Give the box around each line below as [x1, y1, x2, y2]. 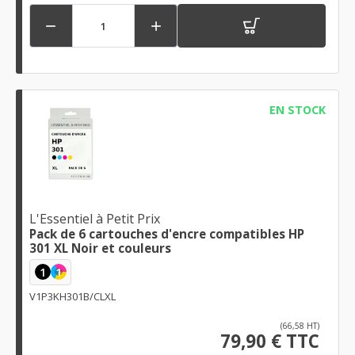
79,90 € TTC [220, 328, 319, 353]
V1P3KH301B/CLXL [29, 288, 116, 303]
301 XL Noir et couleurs [29, 239, 171, 256]
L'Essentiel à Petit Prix [29, 209, 160, 227]
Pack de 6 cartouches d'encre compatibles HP [29, 225, 304, 242]
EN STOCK [269, 102, 326, 118]
